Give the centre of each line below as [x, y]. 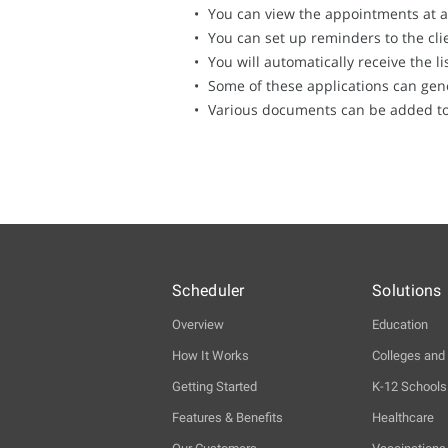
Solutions [407, 291]
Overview [198, 325]
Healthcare [403, 418]
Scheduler [208, 291]
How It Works [210, 356]
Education [400, 325]
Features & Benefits [227, 418]
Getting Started [214, 387]
